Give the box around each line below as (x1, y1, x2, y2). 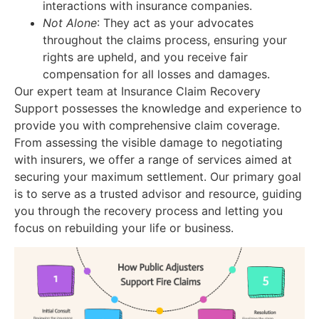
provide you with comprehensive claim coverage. (14, 118, 280, 133)
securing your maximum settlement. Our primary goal (14, 169, 301, 184)
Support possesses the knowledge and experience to (14, 101, 302, 116)
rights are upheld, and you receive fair (43, 50, 248, 65)
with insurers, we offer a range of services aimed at (14, 152, 292, 167)
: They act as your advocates (97, 16, 253, 31)
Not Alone (43, 16, 97, 31)
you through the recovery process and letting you (14, 204, 283, 219)
